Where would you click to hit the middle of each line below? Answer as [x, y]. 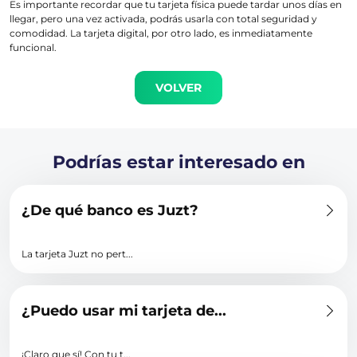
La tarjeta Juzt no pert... [77, 254]
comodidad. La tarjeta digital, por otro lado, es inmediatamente [161, 33]
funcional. [33, 47]
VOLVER [178, 88]
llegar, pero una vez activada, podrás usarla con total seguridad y [163, 19]
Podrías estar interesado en [178, 162]
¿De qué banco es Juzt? [110, 210]
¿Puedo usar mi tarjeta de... [124, 311]
